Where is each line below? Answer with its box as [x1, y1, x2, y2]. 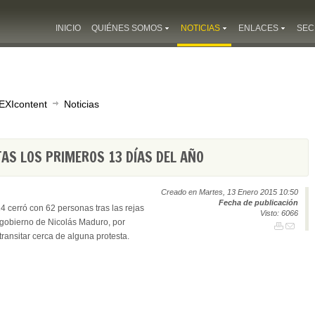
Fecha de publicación [219, 198, 298, 207]
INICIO [56, 23, 81, 33]
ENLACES [238, 23, 278, 33]
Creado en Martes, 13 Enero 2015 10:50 [161, 188, 298, 196]
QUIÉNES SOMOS [91, 23, 162, 33]
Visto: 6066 [260, 209, 298, 217]
